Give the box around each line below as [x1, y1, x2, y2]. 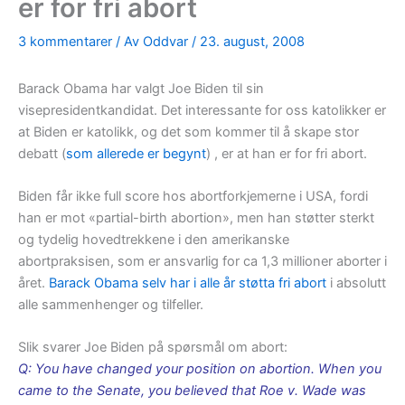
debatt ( [18, 145, 66, 162]
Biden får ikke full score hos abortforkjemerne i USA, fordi [18, 188, 368, 205]
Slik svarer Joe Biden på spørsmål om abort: [18, 339, 287, 356]
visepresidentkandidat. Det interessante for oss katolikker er [18, 101, 386, 118]
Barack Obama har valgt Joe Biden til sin [18, 80, 264, 97]
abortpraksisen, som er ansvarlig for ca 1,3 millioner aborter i [18, 253, 387, 270]
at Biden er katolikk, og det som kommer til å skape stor [18, 123, 359, 140]
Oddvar [143, 33, 192, 50]
